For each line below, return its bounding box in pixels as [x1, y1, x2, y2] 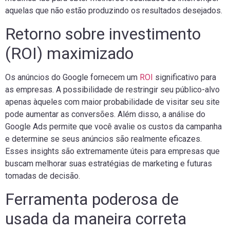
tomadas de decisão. [5, 170, 80, 181]
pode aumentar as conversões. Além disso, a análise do [5, 109, 205, 119]
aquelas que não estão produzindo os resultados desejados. [5, 5, 222, 15]
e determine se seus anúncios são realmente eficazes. [5, 133, 202, 144]
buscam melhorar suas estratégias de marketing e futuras [5, 158, 212, 168]
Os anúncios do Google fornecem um [5, 72, 140, 82]
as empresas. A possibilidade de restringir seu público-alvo [5, 84, 220, 94]
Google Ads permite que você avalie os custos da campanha [5, 121, 222, 131]
